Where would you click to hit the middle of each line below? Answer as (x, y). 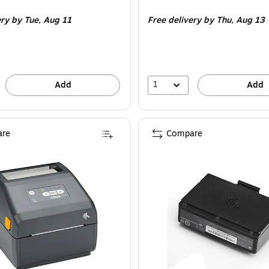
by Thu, (220, 20)
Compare (184, 134)
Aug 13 (250, 20)
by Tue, (27, 20)
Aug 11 (57, 20)
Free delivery (174, 20)
